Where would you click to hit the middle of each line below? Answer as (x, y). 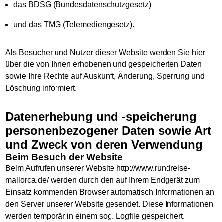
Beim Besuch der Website (64, 157)
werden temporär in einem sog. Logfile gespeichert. (95, 216)
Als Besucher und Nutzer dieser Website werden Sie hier (106, 52)
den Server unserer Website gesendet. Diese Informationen (110, 204)
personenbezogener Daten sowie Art (109, 131)
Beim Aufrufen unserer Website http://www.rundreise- (98, 168)
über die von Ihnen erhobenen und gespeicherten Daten (104, 64)
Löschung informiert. (41, 88)
